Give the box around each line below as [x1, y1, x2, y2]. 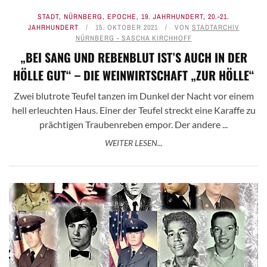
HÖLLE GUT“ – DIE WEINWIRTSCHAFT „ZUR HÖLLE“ [13, 66, 254, 85]
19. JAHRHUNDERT [141, 12, 203, 22]
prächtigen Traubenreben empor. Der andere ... [39, 119, 228, 131]
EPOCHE [107, 12, 136, 22]
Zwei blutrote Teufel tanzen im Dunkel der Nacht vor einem [13, 90, 254, 102]
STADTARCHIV [191, 23, 240, 33]
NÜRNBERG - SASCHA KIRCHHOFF [75, 33, 192, 44]
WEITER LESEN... [104, 138, 163, 148]
